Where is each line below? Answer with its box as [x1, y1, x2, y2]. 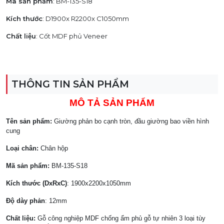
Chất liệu [6, 32, 36, 40]
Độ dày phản [6, 197, 45, 204]
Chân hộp [38, 144, 68, 152]
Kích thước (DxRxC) [6, 179, 67, 187]
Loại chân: [6, 144, 38, 152]
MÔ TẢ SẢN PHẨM [69, 97, 154, 108]
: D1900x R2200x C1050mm [42, 14, 129, 22]
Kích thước [6, 14, 42, 22]
